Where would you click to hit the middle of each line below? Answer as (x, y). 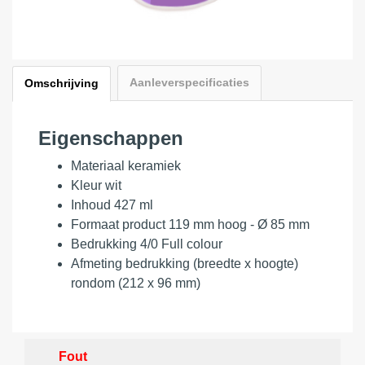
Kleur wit (96, 185)
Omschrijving (62, 83)
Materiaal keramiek (126, 165)
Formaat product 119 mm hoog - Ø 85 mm (190, 224)
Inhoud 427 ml (112, 204)
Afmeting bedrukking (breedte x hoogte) (185, 263)
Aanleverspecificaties (189, 82)
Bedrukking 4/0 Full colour (147, 244)
